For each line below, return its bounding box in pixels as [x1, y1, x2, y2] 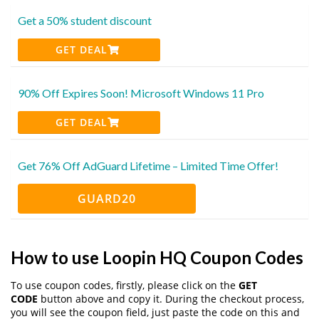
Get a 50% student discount [18, 13, 152, 27]
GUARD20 [78, 190, 136, 206]
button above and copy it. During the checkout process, [38, 291, 304, 305]
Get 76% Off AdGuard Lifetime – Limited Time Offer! [18, 158, 278, 172]
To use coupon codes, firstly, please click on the [11, 278, 239, 292]
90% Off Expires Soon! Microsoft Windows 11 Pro [18, 85, 264, 100]
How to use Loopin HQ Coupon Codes [11, 246, 303, 268]
